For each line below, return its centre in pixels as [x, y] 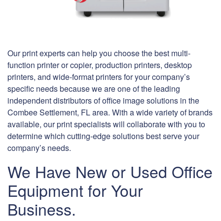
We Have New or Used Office [110, 171]
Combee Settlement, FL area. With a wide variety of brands [110, 112]
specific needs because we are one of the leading [94, 89]
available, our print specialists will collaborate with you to [106, 124]
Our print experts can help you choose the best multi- [99, 53]
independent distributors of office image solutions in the [103, 101]
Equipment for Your [75, 190]
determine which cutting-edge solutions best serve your [103, 136]
